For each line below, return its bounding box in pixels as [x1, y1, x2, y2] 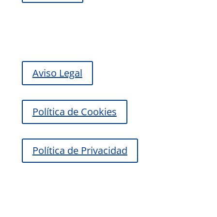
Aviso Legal [32, 66, 82, 80]
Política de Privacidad [32, 144, 127, 157]
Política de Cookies [32, 105, 117, 119]
